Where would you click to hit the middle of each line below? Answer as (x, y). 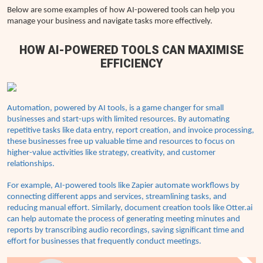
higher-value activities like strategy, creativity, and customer (111, 153)
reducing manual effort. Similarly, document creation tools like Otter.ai (130, 208)
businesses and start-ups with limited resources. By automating (118, 120)
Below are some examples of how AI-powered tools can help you (121, 10)
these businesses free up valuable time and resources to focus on (121, 142)
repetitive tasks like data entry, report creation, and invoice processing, (131, 131)
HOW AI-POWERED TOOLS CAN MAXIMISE (131, 50)
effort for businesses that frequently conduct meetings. (104, 242)
